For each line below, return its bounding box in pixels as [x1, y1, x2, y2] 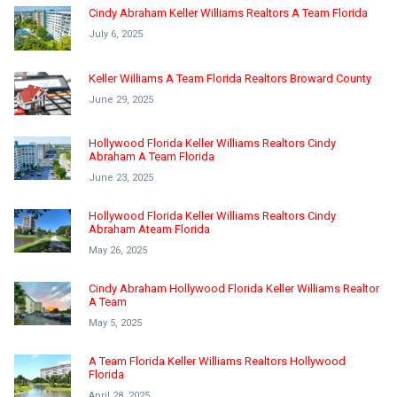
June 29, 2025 [89, 93, 153, 105]
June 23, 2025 [89, 171, 153, 183]
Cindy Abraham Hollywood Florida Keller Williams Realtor [89, 281, 379, 295]
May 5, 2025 [89, 316, 142, 329]
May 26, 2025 [89, 244, 147, 256]
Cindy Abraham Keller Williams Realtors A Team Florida [89, 6, 368, 20]
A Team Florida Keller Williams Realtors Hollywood [89, 354, 346, 368]
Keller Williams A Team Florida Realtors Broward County [89, 71, 371, 85]
